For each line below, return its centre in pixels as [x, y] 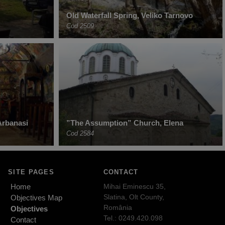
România [118, 207]
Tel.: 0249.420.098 [133, 218]
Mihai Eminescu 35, [134, 186]
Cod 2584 [80, 134]
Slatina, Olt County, [134, 197]
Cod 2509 [80, 26]
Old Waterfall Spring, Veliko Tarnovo [130, 15]
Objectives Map [37, 197]
